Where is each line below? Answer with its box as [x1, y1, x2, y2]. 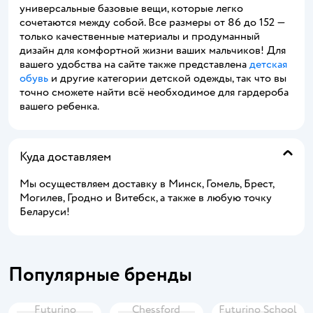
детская [249, 57, 287, 71]
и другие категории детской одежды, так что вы [48, 71, 286, 85]
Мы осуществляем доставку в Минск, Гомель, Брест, [20, 177, 274, 191]
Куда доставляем [20, 149, 111, 165]
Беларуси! [20, 205, 70, 219]
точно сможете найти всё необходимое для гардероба [20, 85, 289, 99]
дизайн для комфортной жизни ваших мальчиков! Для [20, 43, 286, 57]
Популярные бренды [8, 262, 192, 287]
